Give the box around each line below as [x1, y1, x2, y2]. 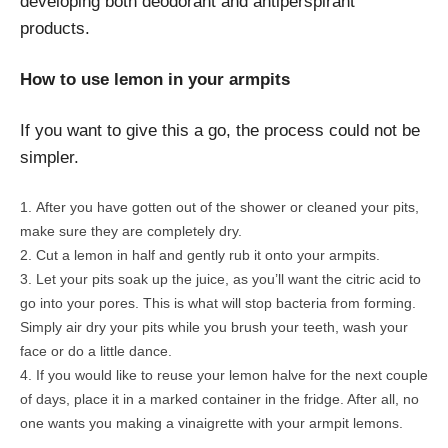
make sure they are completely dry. [20, 222, 242, 239]
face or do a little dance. [20, 342, 172, 359]
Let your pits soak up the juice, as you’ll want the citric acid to [36, 270, 421, 287]
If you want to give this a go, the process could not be [20, 120, 420, 140]
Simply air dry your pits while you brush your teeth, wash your [20, 318, 408, 335]
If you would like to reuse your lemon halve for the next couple [36, 366, 428, 383]
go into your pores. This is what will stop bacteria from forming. [20, 294, 416, 311]
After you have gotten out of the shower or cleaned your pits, [36, 198, 419, 215]
